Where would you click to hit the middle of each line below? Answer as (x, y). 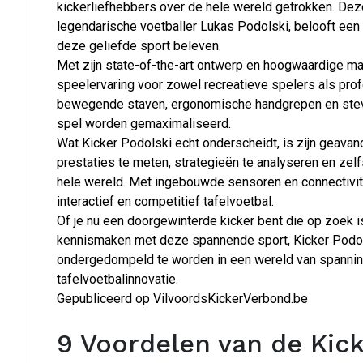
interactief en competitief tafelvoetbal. (165, 202)
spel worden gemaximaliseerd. (144, 124)
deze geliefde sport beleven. (139, 46)
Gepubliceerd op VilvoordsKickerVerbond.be (182, 299)
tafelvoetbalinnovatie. (117, 280)
